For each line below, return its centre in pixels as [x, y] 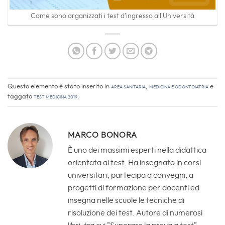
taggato [21, 96]
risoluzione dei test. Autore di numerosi [135, 213]
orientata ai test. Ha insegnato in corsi [134, 162]
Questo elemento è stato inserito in [59, 86]
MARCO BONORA [102, 135]
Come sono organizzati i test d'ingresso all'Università [113, 16]
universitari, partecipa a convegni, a [131, 175]
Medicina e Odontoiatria [179, 86]
